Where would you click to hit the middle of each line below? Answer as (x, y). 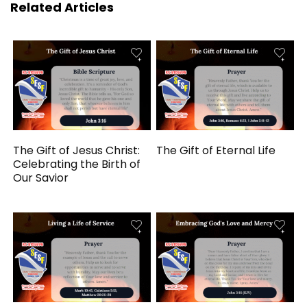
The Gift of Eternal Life (216, 150)
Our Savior (41, 177)
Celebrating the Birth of (77, 164)
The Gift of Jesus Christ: (77, 150)
